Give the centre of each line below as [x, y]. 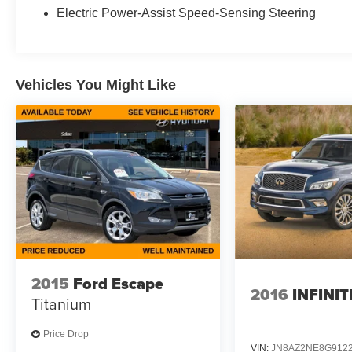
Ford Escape [118, 284]
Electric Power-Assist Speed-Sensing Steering [187, 13]
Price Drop [66, 334]
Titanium [61, 304]
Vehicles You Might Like [96, 85]
